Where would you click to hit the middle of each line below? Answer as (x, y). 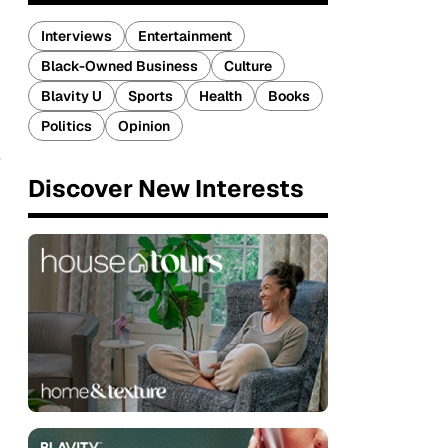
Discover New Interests (166, 188)
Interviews (76, 36)
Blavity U (71, 96)
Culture (248, 66)
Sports (150, 96)
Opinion (144, 126)
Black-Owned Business (119, 66)
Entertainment (185, 36)
